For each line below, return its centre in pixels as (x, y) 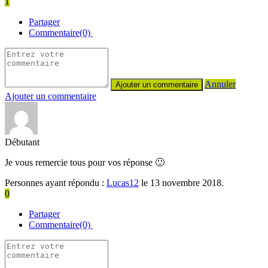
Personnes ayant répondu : (56, 182)
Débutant (22, 142)
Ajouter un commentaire (51, 96)
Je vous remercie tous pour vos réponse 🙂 (85, 162)
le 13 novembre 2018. (181, 182)
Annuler (220, 84)
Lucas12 (123, 182)
